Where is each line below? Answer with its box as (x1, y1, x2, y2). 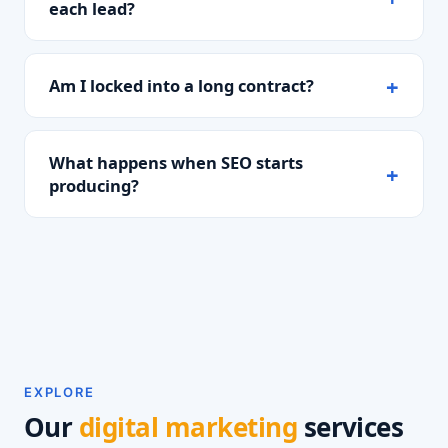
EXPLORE (24, 384, 95, 400)
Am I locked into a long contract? (49, 74, 314, 97)
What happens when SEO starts (49, 151, 303, 174)
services (297, 409, 404, 445)
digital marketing (78, 409, 298, 445)
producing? (49, 174, 139, 197)
